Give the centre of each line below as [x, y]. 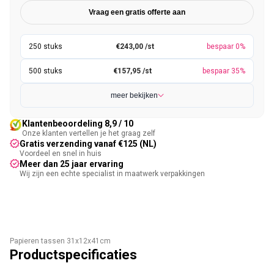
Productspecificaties [73, 255]
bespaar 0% [226, 46]
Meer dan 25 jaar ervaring [72, 164]
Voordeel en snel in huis [61, 154]
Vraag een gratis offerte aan [137, 12]
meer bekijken [134, 95]
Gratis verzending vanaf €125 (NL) [88, 144]
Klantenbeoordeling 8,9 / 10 [78, 124]
